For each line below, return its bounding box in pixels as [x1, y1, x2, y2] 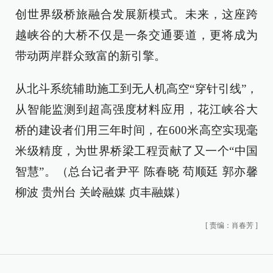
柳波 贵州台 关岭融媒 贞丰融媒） [15, 186, 186, 199]
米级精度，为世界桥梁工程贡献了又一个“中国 [15, 144, 258, 158]
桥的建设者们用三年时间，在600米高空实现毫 [15, 124, 258, 137]
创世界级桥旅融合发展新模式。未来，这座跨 [15, 8, 258, 21]
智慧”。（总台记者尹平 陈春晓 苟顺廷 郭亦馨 [15, 165, 258, 179]
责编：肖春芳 [210, 221, 253, 230]
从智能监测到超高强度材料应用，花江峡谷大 [15, 103, 258, 116]
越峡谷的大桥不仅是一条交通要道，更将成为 [15, 29, 258, 42]
